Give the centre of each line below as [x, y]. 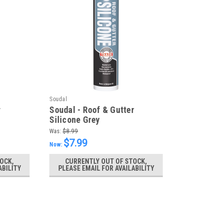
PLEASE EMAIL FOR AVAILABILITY [106, 168]
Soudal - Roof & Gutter [92, 110]
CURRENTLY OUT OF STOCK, [106, 162]
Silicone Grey [75, 120]
